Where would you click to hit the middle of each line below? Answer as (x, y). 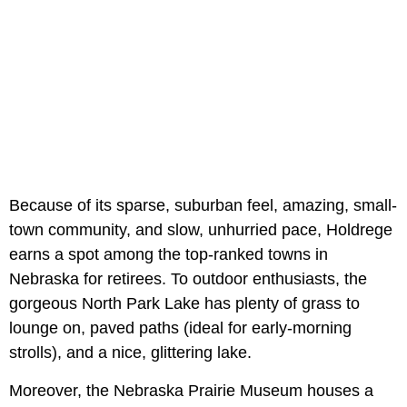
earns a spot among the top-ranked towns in (169, 255)
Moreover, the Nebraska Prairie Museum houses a (191, 391)
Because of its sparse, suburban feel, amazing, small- (203, 206)
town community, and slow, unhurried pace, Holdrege (201, 230)
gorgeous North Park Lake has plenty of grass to (184, 304)
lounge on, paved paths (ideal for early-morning (180, 328)
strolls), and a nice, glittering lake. (130, 353)
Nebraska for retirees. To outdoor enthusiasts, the (188, 279)
